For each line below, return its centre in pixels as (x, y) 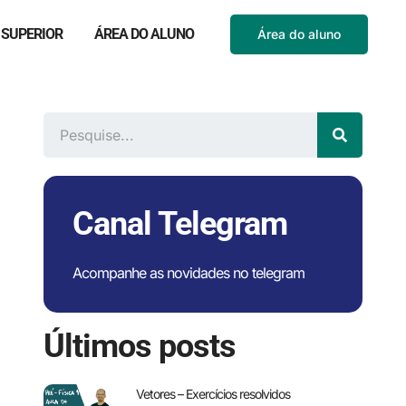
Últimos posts (140, 346)
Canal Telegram (180, 224)
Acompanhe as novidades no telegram (188, 273)
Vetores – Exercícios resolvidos (213, 394)
